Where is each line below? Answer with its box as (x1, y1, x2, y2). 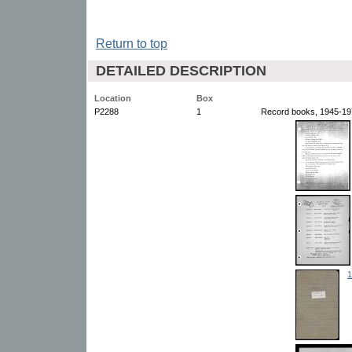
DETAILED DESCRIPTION (96, 62, 266, 79)
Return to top (96, 36, 167, 50)
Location (94, 93, 131, 103)
